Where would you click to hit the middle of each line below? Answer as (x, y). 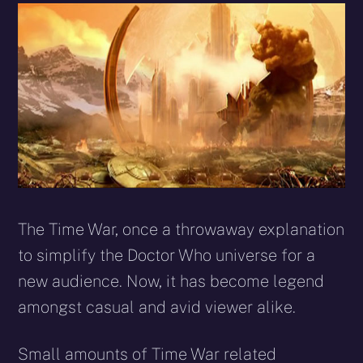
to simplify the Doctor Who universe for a (167, 255)
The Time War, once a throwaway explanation (181, 229)
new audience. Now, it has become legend (171, 281)
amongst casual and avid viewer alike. (157, 307)
